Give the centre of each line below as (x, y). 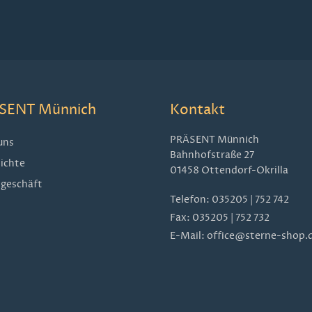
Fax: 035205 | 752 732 (220, 218)
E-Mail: (188, 236)
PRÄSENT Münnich (214, 140)
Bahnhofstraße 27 (212, 155)
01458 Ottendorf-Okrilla (229, 171)
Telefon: (191, 200)
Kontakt (197, 110)
